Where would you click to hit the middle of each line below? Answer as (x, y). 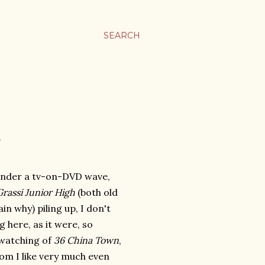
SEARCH (122, 35)
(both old (96, 192)
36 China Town (86, 240)
